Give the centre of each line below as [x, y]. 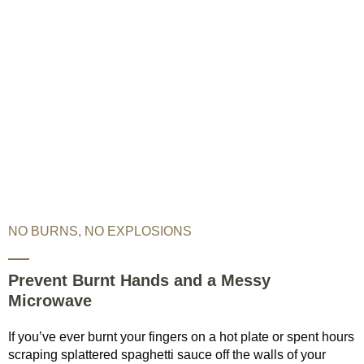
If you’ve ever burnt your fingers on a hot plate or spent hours [181, 337]
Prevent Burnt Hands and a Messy [139, 281]
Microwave [50, 301]
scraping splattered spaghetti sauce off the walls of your [167, 355]
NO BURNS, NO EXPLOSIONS [100, 230]
